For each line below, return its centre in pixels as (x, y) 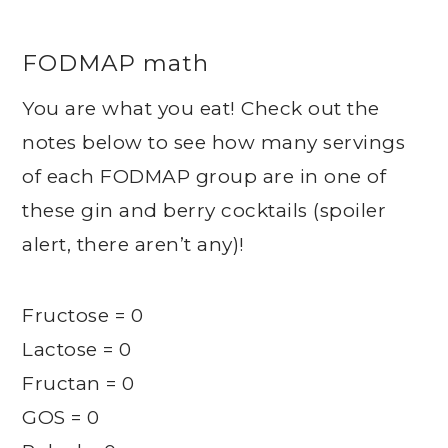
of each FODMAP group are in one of (204, 176)
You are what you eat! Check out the (201, 108)
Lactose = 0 (77, 349)
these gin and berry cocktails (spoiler (204, 210)
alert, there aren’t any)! (133, 244)
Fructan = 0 (78, 383)
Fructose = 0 (83, 315)
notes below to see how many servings (214, 142)
